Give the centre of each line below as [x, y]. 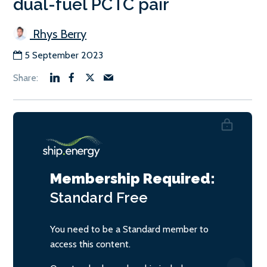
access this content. [90, 244]
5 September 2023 [64, 55]
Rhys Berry [58, 34]
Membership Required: [133, 178]
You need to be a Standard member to [129, 229]
